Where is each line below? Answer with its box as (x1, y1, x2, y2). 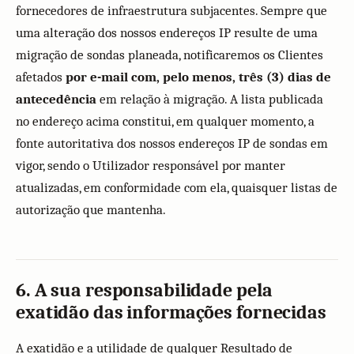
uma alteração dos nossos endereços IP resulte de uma (16, 25, 318, 40)
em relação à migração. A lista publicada (96, 92, 323, 107)
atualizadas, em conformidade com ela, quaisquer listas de (16, 180, 337, 195)
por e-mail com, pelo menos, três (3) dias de (66, 70, 331, 85)
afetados (16, 70, 66, 85)
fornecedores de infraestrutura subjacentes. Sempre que (16, 3, 327, 18)
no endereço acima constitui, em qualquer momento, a (16, 114, 314, 129)
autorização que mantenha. (16, 202, 166, 217)
